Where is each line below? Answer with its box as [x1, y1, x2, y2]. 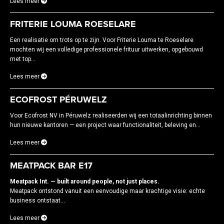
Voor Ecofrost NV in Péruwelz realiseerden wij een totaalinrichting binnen [10, 111, 212, 119]
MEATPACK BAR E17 [10, 159, 92, 171]
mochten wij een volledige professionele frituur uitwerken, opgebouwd [10, 45, 203, 53]
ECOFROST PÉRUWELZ [10, 93, 107, 105]
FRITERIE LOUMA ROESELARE [10, 18, 136, 29]
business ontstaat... [10, 196, 65, 204]
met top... [10, 55, 35, 62]
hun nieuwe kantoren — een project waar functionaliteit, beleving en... [10, 121, 200, 128]
